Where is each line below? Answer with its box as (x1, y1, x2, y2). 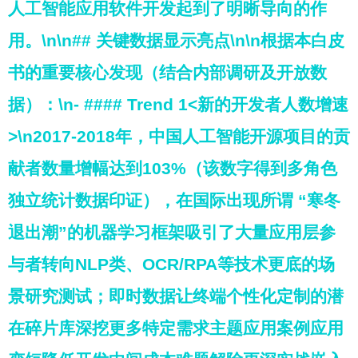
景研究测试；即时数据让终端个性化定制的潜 (8, 287, 344, 305)
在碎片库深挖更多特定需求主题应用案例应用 (8, 319, 344, 337)
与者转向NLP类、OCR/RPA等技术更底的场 (8, 255, 335, 273)
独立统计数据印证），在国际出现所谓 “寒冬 (8, 191, 340, 209)
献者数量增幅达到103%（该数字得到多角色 (8, 159, 337, 177)
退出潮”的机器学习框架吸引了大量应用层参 (8, 223, 336, 241)
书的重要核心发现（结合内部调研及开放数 (8, 63, 327, 82)
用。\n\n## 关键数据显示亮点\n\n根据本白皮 (8, 31, 344, 50)
